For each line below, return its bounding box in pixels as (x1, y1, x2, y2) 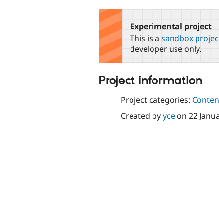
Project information (99, 73, 202, 88)
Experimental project (130, 21, 212, 32)
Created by (120, 110, 163, 121)
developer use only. (130, 44, 201, 55)
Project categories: (120, 94, 192, 105)
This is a (130, 33, 161, 44)
